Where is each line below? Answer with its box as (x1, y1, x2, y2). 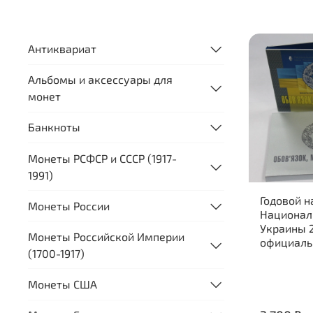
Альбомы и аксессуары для (28, 73, 173, 87)
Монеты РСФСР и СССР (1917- (28, 151, 177, 165)
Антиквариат (28, 41, 96, 55)
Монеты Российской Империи (28, 229, 184, 243)
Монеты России (28, 198, 110, 212)
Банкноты (28, 120, 80, 134)
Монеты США (28, 277, 97, 291)
